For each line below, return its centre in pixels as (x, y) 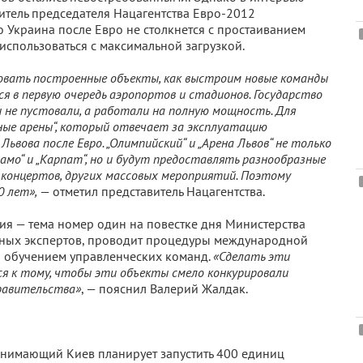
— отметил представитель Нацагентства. (151, 191)
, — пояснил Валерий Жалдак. (164, 288)
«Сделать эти (252, 256)
